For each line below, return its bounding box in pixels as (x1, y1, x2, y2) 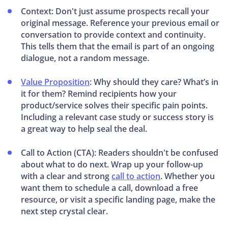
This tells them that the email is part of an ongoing (21, 41, 215, 52)
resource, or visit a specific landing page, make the (21, 194, 216, 206)
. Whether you (160, 170, 215, 182)
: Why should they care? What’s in (90, 76, 219, 88)
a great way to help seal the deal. (21, 123, 148, 135)
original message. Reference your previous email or (21, 17, 220, 29)
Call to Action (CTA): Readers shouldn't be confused (21, 147, 219, 159)
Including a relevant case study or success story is (21, 111, 214, 123)
